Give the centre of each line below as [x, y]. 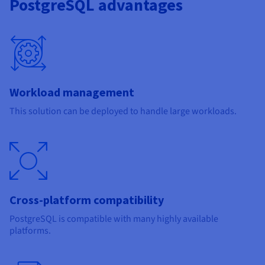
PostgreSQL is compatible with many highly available [114, 219]
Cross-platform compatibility [87, 199]
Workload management [72, 92]
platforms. [30, 230]
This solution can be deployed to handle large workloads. [123, 111]
